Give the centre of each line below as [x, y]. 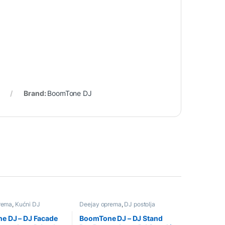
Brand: [36, 93]
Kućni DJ [27, 204]
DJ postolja [140, 204]
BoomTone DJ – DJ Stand [121, 218]
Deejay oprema [100, 204]
